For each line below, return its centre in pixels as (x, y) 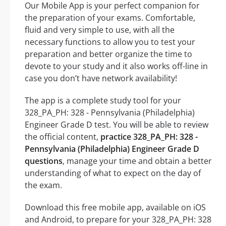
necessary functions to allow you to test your (110, 42)
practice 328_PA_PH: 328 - (149, 137)
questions (44, 161)
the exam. (43, 185)
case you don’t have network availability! (101, 78)
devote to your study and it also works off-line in (116, 66)
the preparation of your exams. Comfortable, (110, 18)
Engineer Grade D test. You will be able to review (117, 125)
